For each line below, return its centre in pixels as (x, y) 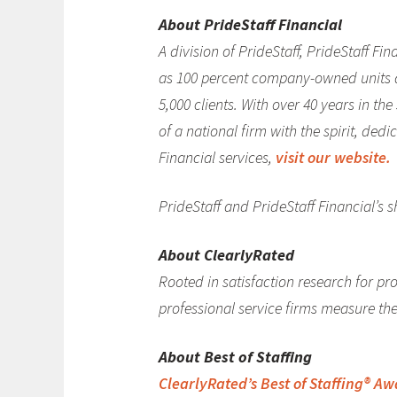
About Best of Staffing (235, 356)
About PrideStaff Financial (250, 25)
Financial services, (217, 158)
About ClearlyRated (226, 254)
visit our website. (333, 158)
